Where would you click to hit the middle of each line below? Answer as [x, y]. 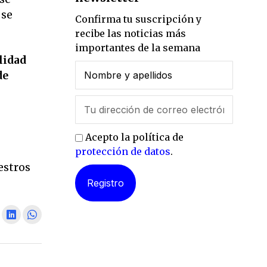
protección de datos [123, 151]
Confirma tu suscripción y [138, 19]
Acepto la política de [133, 137]
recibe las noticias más [131, 33]
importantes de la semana [138, 47]
